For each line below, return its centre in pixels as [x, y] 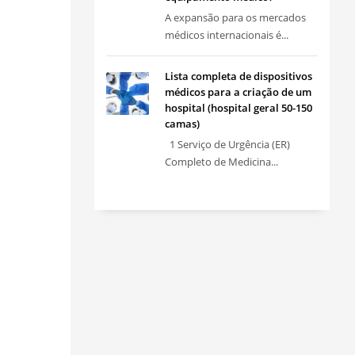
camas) [182, 124]
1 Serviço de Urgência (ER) [227, 144]
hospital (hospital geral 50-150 [238, 108]
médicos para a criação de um [238, 92]
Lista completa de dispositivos [238, 76]
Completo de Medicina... [221, 162]
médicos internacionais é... [226, 35]
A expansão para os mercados [235, 17]
